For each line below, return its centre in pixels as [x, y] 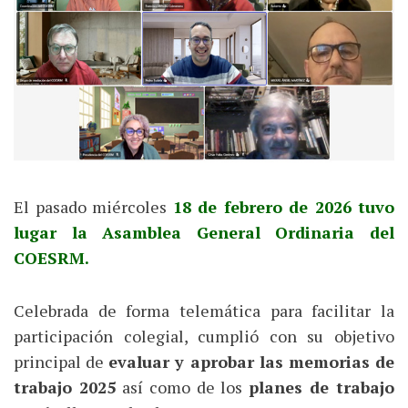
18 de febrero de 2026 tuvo [283, 206]
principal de [61, 361]
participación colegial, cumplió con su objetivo [204, 336]
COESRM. [51, 257]
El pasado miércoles [93, 206]
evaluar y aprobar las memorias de [252, 361]
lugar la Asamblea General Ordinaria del [204, 232]
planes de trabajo [321, 387]
